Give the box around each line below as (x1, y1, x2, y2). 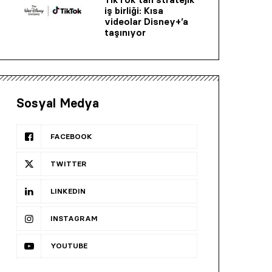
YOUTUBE (50, 241, 87, 251)
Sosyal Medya (16, 96, 99, 111)
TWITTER (50, 159, 87, 169)
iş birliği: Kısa (104, 5, 163, 17)
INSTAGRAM (50, 214, 98, 223)
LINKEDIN (50, 186, 86, 196)
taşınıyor (104, 27, 146, 39)
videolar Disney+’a (104, 16, 188, 28)
